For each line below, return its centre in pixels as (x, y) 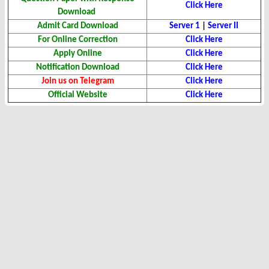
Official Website (77, 95)
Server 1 (185, 26)
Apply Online (77, 54)
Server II (223, 26)
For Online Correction (77, 40)
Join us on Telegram (77, 82)
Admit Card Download (77, 26)
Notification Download (77, 68)
